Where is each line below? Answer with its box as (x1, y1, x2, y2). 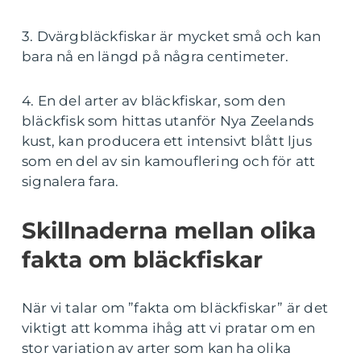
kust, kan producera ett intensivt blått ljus (22, 132, 312, 149)
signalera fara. (22, 172, 118, 189)
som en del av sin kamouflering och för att (22, 152, 316, 169)
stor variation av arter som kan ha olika (22, 339, 292, 356)
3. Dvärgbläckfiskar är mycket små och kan (22, 27, 322, 44)
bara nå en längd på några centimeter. (22, 48, 289, 64)
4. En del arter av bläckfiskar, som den (22, 92, 285, 109)
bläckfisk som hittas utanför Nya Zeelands (22, 112, 314, 129)
